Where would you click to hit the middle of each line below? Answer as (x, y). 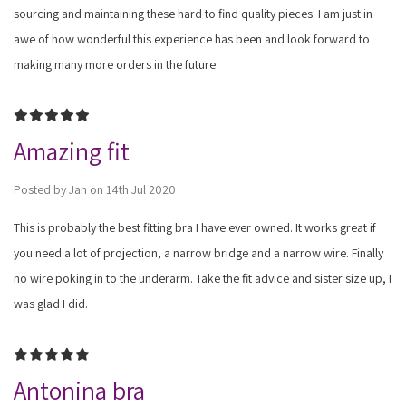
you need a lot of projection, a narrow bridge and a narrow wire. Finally (198, 252)
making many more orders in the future (114, 64)
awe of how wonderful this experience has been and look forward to (191, 39)
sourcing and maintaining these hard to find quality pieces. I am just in (193, 13)
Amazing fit (71, 150)
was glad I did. (50, 303)
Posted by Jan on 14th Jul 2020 (94, 189)
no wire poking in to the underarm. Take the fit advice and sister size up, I (202, 278)
